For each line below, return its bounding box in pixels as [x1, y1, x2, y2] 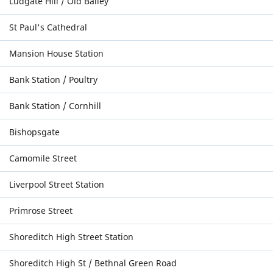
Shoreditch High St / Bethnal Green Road [9, 257, 177, 269]
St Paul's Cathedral [9, 21, 87, 33]
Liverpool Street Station [9, 179, 104, 190]
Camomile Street [9, 152, 77, 164]
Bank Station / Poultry [9, 74, 97, 85]
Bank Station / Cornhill [9, 100, 101, 112]
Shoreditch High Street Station [9, 231, 133, 243]
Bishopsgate [9, 126, 60, 138]
